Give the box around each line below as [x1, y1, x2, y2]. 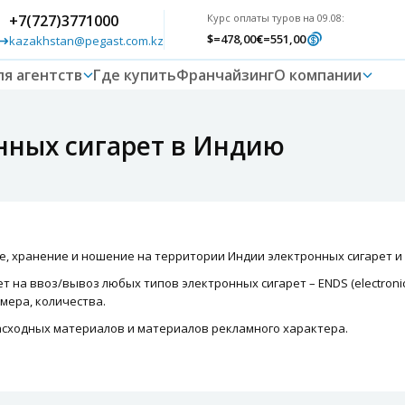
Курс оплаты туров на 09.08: [207, 11, 344, 24]
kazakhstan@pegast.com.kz [9, 32, 164, 49]
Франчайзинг [176, 65, 274, 85]
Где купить [93, 65, 176, 85]
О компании [274, 65, 362, 85]
